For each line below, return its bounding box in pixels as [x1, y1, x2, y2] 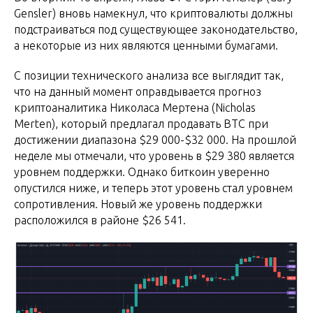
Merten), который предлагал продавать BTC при [14, 117, 268, 131]
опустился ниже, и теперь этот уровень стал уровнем [14, 182, 293, 195]
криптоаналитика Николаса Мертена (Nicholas [14, 101, 256, 115]
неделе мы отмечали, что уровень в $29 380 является [14, 150, 294, 163]
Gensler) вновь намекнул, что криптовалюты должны [14, 7, 293, 20]
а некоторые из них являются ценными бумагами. [14, 39, 278, 52]
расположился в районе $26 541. [14, 214, 186, 227]
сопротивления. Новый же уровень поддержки [14, 198, 262, 211]
